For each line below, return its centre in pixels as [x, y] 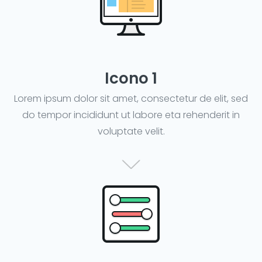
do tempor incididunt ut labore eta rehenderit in [131, 115]
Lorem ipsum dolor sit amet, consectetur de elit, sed [131, 99]
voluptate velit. [131, 132]
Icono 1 [131, 79]
